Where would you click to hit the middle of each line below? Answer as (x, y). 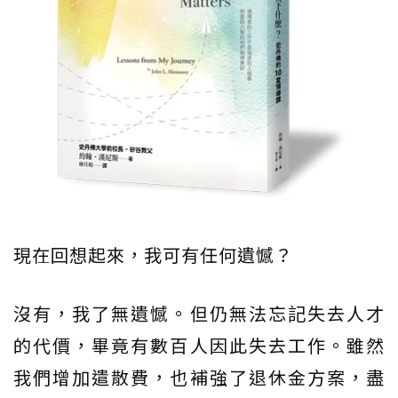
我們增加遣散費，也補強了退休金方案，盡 (199, 378)
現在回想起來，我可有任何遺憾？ (153, 255)
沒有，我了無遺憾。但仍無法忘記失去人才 (199, 314)
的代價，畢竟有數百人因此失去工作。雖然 (199, 346)
